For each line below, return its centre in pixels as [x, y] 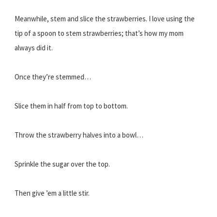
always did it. [34, 48]
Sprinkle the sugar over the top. [62, 164]
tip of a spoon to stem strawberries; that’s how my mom [99, 33]
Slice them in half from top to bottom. [71, 106]
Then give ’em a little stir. [52, 193]
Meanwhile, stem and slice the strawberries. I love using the [105, 19]
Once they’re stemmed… [53, 77]
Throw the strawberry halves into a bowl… [79, 135]
